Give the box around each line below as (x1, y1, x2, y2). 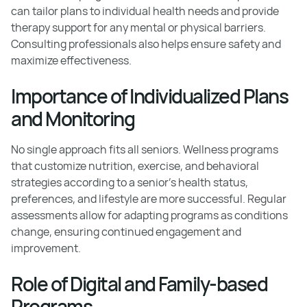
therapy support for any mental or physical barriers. (11, 20, 266, 35)
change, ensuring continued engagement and (11, 224, 241, 239)
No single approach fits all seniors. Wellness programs (11, 142, 278, 157)
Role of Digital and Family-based (11, 271, 267, 297)
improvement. (11, 241, 81, 256)
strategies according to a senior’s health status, (11, 175, 248, 190)
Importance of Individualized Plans (11, 83, 288, 109)
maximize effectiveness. (11, 53, 132, 68)
